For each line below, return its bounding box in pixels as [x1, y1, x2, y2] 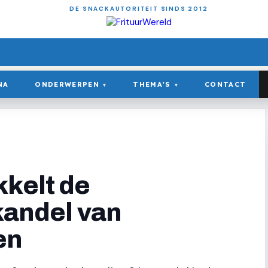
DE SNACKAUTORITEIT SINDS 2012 [69, 4, 208, 13]
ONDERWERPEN [35, 80, 99, 89]
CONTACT [204, 80, 246, 89]
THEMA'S [133, 80, 171, 89]
